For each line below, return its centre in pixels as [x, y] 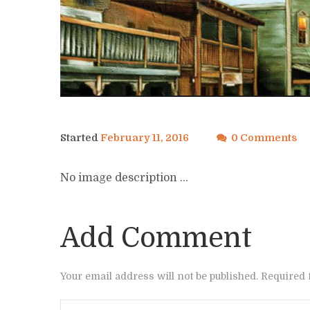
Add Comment [156, 238]
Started [80, 138]
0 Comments [264, 138]
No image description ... [124, 178]
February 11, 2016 [145, 138]
